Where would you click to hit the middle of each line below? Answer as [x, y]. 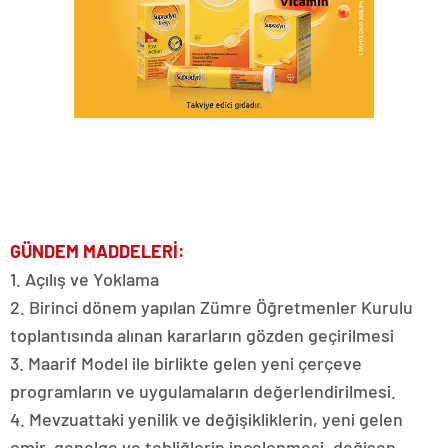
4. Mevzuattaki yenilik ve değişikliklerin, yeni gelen [206, 418]
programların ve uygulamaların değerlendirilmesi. [203, 390]
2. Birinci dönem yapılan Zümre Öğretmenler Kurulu [211, 306]
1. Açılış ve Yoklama [84, 278]
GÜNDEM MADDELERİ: [97, 250]
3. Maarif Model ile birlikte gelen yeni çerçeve [186, 362]
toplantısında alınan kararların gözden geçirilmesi [202, 334]
